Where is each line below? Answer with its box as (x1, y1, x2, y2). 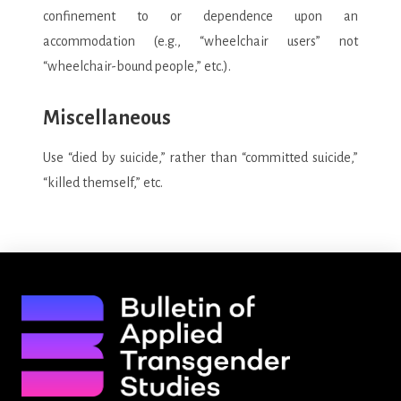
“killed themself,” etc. (43, 175, 163, 191)
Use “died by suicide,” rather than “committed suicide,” (43, 150, 358, 166)
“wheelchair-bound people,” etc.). (43, 58, 231, 73)
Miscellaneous (43, 107, 171, 130)
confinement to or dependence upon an (43, 8, 358, 23)
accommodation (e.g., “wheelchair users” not (43, 33, 358, 48)
